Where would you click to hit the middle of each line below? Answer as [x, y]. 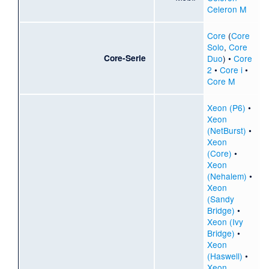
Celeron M [226, 9]
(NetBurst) [226, 131]
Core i [231, 70]
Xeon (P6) [226, 108]
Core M [221, 81]
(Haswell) [225, 256]
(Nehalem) [227, 176]
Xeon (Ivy [225, 222]
